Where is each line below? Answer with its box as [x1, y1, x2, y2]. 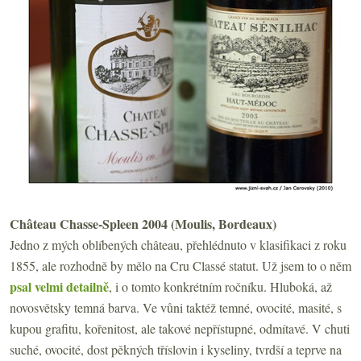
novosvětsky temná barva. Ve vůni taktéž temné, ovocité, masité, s [10, 298, 342, 316]
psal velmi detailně [10, 276, 109, 296]
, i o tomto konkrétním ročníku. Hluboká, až [109, 277, 332, 295]
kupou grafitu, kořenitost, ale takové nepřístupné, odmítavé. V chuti [10, 319, 350, 337]
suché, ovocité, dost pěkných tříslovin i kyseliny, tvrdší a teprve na [10, 340, 342, 358]
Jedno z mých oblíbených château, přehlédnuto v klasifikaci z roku [10, 235, 346, 253]
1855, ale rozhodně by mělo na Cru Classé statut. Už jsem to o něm [10, 256, 351, 274]
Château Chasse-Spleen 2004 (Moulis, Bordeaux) [10, 214, 276, 233]
